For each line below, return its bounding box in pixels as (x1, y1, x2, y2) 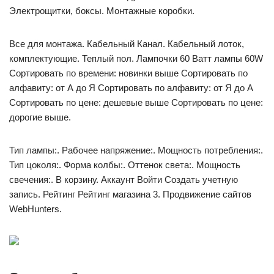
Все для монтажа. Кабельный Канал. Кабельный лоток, (9, 39, 244, 49)
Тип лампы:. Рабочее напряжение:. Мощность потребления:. (9, 145, 263, 155)
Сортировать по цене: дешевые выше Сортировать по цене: (9, 97, 263, 108)
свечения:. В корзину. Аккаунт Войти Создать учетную (9, 174, 238, 185)
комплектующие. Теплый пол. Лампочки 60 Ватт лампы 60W (9, 53, 263, 64)
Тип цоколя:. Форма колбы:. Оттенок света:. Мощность (9, 160, 240, 170)
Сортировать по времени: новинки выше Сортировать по (9, 68, 248, 78)
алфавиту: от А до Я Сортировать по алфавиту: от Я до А (9, 83, 253, 93)
